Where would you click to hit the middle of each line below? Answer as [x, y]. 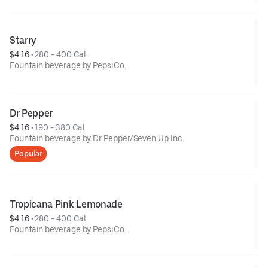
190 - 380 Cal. [61, 127]
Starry [23, 40]
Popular [28, 153]
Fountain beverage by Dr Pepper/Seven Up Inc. [97, 138]
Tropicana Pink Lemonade [66, 204]
